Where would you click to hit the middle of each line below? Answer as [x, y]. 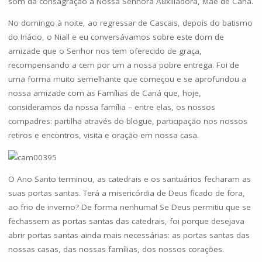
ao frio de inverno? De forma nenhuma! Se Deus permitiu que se [129, 207]
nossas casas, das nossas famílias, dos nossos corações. [116, 249]
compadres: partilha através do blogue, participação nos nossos [127, 121]
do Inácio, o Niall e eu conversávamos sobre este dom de [116, 37]
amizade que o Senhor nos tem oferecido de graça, [105, 51]
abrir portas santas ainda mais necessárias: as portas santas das [129, 235]
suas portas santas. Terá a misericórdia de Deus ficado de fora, [126, 193]
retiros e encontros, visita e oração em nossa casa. [103, 135]
